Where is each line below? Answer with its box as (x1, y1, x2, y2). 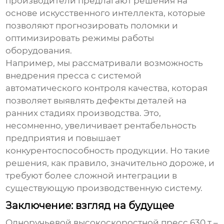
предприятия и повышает (5, 133, 121, 143)
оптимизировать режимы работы (5, 33, 154, 43)
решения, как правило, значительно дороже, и (5, 158, 215, 168)
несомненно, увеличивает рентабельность (5, 120, 197, 131)
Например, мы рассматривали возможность (5, 58, 203, 68)
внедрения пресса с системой (5, 70, 142, 81)
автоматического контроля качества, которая (5, 83, 208, 93)
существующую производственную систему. (5, 183, 203, 193)
